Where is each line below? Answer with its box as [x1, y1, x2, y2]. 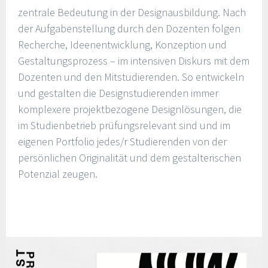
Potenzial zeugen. [18, 166, 98, 181]
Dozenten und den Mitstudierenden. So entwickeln [18, 69, 244, 84]
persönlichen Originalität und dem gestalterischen [18, 150, 241, 165]
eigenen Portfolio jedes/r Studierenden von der [18, 134, 227, 148]
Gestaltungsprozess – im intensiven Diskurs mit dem [18, 53, 249, 68]
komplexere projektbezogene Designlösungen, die [18, 102, 242, 116]
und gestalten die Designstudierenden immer [18, 86, 218, 100]
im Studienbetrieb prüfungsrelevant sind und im [18, 118, 230, 132]
